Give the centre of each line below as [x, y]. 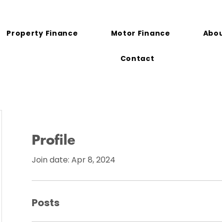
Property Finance [42, 33]
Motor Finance [140, 33]
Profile [54, 141]
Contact [137, 58]
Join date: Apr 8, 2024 [74, 160]
